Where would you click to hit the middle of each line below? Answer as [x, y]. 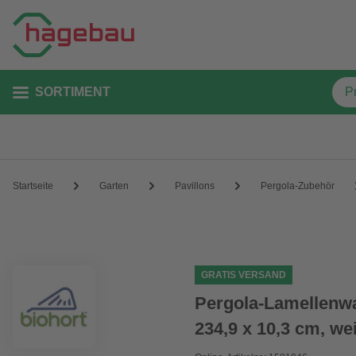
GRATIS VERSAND [244, 275]
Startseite [33, 186]
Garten [114, 186]
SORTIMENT [73, 92]
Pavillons [195, 186]
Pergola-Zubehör [298, 186]
